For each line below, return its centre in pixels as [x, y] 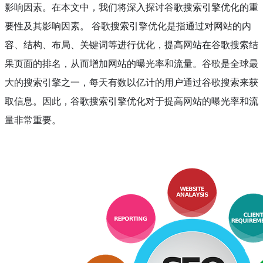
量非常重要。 [33, 120]
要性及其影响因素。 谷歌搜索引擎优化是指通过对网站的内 [128, 26]
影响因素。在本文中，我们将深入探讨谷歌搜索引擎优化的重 [131, 7]
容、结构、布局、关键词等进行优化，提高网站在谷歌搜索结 [131, 45]
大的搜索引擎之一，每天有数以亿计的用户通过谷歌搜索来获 [131, 82]
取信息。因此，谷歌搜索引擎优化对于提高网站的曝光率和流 [131, 101]
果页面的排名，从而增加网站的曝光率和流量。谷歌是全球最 [131, 64]
